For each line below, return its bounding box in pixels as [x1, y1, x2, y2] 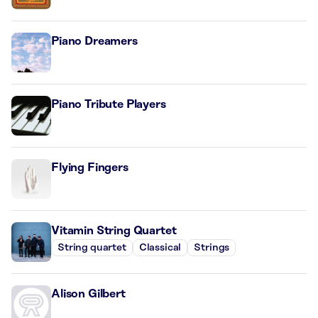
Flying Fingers [51, 160, 128, 174]
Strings [194, 242, 230, 254]
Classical [138, 242, 182, 254]
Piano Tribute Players [51, 97, 166, 111]
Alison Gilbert [51, 287, 126, 300]
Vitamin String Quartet [51, 224, 177, 237]
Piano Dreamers [51, 34, 138, 48]
